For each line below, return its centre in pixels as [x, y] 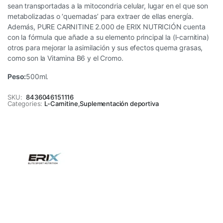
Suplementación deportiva [119, 104]
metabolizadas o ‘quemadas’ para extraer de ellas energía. [101, 16]
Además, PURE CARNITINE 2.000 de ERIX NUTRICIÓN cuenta [107, 27]
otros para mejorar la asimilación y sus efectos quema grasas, [105, 48]
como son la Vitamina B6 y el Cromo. [65, 58]
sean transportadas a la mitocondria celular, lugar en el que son [108, 6]
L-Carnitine [61, 104]
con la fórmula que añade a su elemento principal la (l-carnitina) [108, 37]
